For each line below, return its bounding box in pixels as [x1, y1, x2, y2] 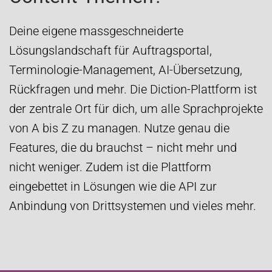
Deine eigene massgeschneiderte [9, 23, 183, 38]
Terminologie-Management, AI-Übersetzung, [9, 62, 242, 77]
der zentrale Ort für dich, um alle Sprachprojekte [9, 101, 263, 116]
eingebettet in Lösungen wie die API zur [9, 178, 217, 194]
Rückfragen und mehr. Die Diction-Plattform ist [9, 81, 257, 97]
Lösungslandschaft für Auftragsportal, [9, 42, 212, 58]
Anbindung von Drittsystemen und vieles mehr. [9, 198, 256, 213]
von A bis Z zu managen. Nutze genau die [9, 120, 229, 135]
